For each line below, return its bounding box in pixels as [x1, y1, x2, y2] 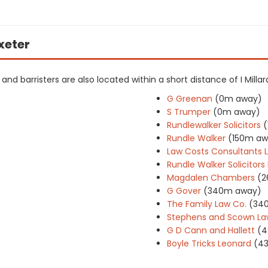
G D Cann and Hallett [167, 224, 255, 236]
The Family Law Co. [167, 198, 246, 210]
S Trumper [167, 106, 211, 118]
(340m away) [203, 185, 261, 197]
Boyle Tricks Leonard [167, 237, 251, 249]
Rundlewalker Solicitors [167, 119, 261, 131]
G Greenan [167, 93, 212, 105]
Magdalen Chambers [167, 172, 255, 184]
